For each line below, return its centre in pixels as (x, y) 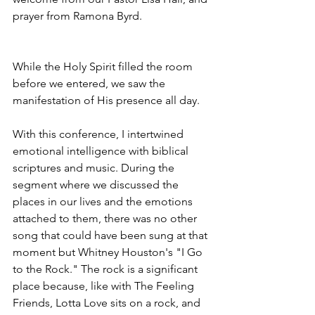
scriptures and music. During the (95, 167)
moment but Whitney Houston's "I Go (109, 252)
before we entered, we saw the (90, 83)
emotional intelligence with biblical (102, 150)
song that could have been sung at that (111, 235)
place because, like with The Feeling (105, 285)
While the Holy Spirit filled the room (104, 66)
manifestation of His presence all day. (106, 100)
